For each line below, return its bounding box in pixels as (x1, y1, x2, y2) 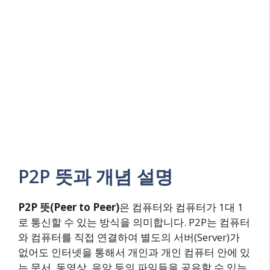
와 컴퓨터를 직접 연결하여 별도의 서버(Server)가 (18, 230, 240, 244)
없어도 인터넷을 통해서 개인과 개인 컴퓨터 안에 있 (18, 245, 250, 259)
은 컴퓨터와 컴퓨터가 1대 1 (119, 199, 243, 214)
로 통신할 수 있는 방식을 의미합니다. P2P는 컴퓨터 (18, 215, 250, 229)
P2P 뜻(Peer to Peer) (18, 199, 119, 214)
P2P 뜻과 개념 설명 (18, 163, 173, 189)
